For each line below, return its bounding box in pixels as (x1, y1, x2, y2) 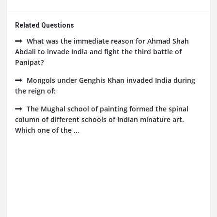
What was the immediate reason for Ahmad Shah (27, 36, 189, 46)
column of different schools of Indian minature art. (15, 115, 184, 124)
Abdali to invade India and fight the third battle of (15, 47, 182, 56)
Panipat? (15, 58, 44, 67)
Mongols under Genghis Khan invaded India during (27, 76, 195, 85)
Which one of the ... (15, 125, 79, 135)
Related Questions (15, 21, 74, 29)
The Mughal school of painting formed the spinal (27, 104, 188, 113)
